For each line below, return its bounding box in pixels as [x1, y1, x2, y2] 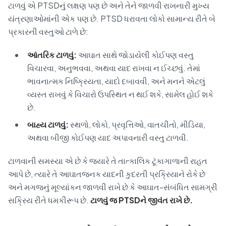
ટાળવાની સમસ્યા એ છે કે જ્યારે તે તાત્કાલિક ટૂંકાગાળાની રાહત [8, 155, 207, 166]
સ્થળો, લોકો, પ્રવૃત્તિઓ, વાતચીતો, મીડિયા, [69, 119, 205, 130]
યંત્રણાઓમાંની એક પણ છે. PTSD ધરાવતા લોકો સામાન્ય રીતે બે [8, 13, 215, 24]
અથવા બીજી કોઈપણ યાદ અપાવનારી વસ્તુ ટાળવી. [27, 132, 189, 143]
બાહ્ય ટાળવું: [27, 119, 69, 130]
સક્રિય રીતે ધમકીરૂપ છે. [8, 195, 90, 206]
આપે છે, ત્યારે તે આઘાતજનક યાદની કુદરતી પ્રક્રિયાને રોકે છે [8, 168, 205, 180]
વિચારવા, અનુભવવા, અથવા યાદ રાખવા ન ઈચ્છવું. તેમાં [27, 63, 200, 74]
